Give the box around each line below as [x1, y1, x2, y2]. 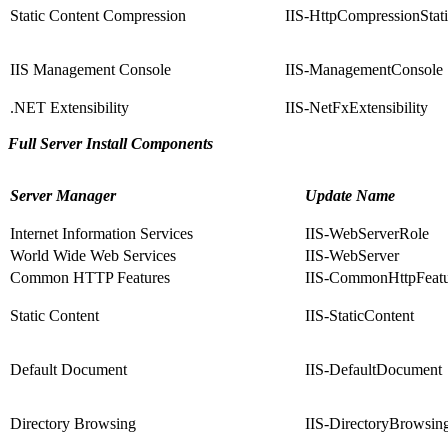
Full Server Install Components [8, 135, 213, 153]
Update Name [305, 187, 395, 205]
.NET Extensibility [10, 99, 129, 117]
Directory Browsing [10, 415, 136, 433]
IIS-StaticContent [305, 307, 414, 325]
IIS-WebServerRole [305, 225, 429, 243]
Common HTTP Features [10, 269, 170, 287]
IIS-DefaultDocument [305, 361, 442, 379]
